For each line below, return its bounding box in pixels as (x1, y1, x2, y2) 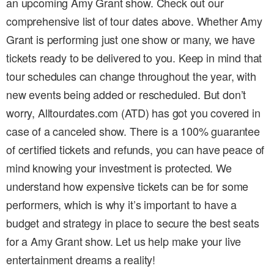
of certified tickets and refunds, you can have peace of (6, 141, 265, 158)
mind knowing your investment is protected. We (6, 160, 232, 176)
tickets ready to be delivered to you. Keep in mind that (6, 50, 262, 66)
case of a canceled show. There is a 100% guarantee (6, 123, 260, 139)
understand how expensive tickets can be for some (6, 178, 249, 194)
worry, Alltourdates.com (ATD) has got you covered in (6, 105, 261, 121)
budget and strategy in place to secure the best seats (6, 215, 259, 231)
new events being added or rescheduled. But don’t (6, 86, 246, 103)
